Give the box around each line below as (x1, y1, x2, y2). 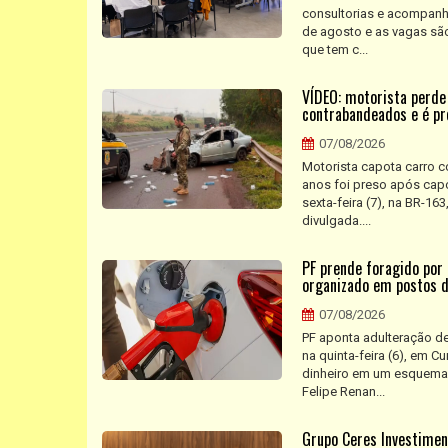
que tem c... (302, 41, 368, 57)
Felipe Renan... (302, 383, 385, 399)
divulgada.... (302, 212, 371, 228)
